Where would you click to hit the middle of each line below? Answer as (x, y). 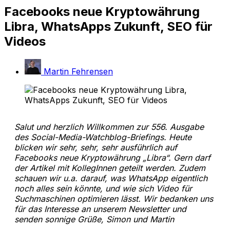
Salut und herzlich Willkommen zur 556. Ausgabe (109, 127)
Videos (25, 41)
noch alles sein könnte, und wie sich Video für (103, 189)
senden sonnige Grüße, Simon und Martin (94, 219)
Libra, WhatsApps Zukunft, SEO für (108, 26)
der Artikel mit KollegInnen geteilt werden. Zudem (110, 168)
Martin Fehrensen (78, 72)
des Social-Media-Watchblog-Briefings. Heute (103, 137)
